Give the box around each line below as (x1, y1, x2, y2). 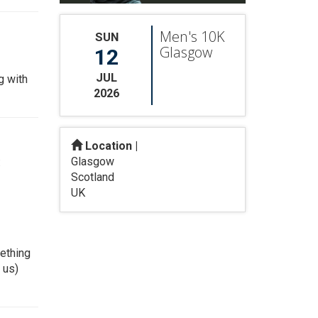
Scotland (70, 170, 114, 184)
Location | (84, 139, 138, 153)
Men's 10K (159, 27, 225, 46)
